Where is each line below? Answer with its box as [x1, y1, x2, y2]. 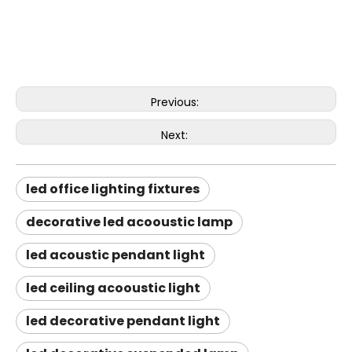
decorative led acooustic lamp [26, 213, 233, 231]
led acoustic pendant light [26, 246, 205, 264]
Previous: [150, 94, 202, 110]
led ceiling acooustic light [26, 279, 200, 297]
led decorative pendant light [26, 312, 220, 330]
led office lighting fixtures [26, 180, 200, 198]
